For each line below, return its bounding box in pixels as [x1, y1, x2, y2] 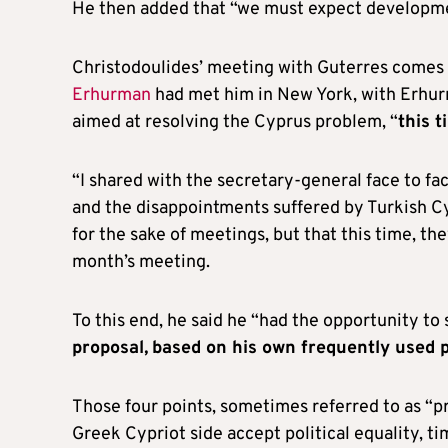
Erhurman [72, 83, 151, 107]
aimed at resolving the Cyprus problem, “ [72, 110, 398, 134]
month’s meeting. [72, 250, 214, 274]
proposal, [72, 336, 148, 360]
